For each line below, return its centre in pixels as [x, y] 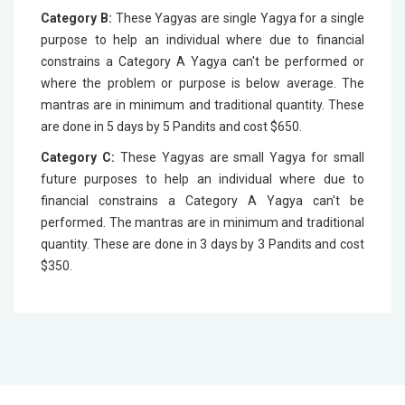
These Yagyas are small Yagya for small [239, 157]
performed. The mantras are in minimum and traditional [202, 222]
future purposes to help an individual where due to [202, 179]
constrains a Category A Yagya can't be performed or [202, 61]
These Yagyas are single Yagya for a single [238, 18]
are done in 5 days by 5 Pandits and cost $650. [173, 127]
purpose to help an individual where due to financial [202, 40]
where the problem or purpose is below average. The [202, 83]
